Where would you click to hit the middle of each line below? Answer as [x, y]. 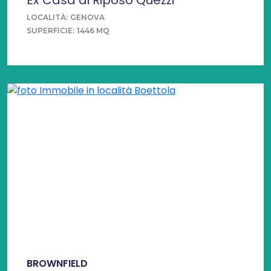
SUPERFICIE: [51, 30]
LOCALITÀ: [47, 17]
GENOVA [87, 17]
